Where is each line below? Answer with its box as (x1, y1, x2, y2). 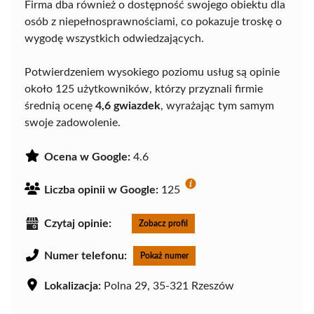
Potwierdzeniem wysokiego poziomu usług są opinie (25, 67, 280, 78)
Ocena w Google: (44, 151, 130, 163)
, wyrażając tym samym (161, 100, 274, 112)
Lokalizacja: (44, 280, 101, 292)
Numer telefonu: (44, 250, 127, 262)
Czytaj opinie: (44, 218, 111, 230)
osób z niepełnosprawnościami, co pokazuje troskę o (25, 16, 282, 28)
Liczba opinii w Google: (44, 184, 158, 196)
